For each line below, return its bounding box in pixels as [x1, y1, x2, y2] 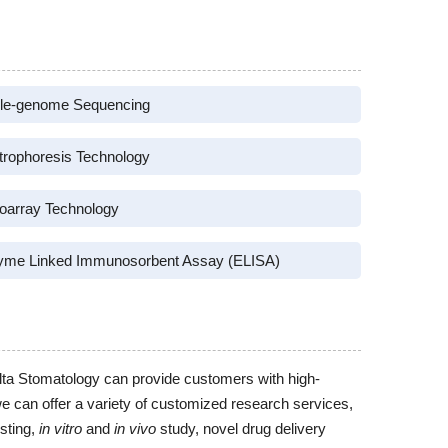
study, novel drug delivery [156, 420, 326, 437]
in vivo [114, 420, 156, 437]
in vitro [39, 420, 82, 437]
